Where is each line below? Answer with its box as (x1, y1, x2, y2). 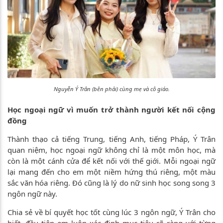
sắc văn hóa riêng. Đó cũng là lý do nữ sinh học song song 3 (7, 177, 216, 188)
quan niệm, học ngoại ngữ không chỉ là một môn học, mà (7, 144, 216, 155)
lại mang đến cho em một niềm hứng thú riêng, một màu (7, 166, 216, 177)
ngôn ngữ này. (7, 188, 57, 199)
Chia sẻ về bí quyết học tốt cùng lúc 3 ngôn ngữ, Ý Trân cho (7, 207, 216, 217)
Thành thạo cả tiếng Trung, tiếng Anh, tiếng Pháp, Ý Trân (7, 133, 216, 144)
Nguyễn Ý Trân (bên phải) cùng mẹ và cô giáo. (53, 85, 170, 93)
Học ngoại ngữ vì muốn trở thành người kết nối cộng (7, 104, 216, 114)
